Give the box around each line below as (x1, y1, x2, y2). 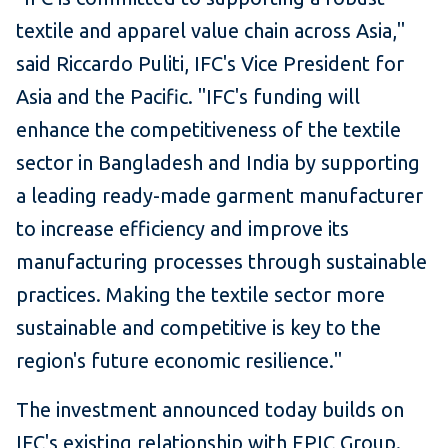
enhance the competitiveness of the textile (16, 117, 401, 141)
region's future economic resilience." (16, 348, 342, 372)
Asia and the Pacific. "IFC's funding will (16, 84, 360, 108)
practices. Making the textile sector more (16, 282, 385, 306)
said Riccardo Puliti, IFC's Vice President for (16, 51, 404, 75)
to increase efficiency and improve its (16, 216, 349, 240)
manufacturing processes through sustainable (16, 249, 427, 273)
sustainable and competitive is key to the (16, 315, 381, 339)
